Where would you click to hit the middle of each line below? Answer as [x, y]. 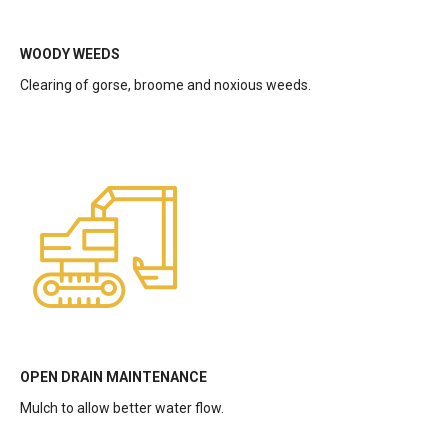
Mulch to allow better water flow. [122, 408]
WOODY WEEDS [70, 54]
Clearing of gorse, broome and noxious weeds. [165, 85]
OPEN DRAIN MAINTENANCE [113, 377]
